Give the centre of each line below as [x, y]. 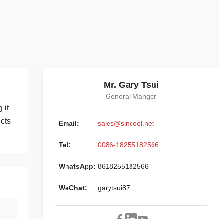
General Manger [131, 96]
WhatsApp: [77, 166]
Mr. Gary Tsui [131, 85]
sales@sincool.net [126, 123]
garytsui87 [114, 188]
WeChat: [73, 188]
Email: [69, 123]
